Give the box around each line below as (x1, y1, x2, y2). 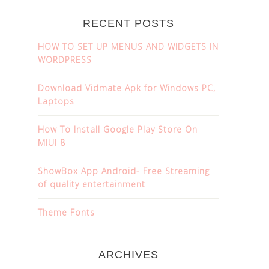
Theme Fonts (38, 207, 95, 218)
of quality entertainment (38, 178, 145, 190)
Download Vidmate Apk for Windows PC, (38, 82, 216, 94)
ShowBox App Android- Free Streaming (38, 165, 210, 177)
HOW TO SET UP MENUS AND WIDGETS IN (38, 41, 219, 52)
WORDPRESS (38, 54, 92, 65)
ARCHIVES (98, 249, 159, 261)
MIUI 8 (38, 137, 65, 148)
